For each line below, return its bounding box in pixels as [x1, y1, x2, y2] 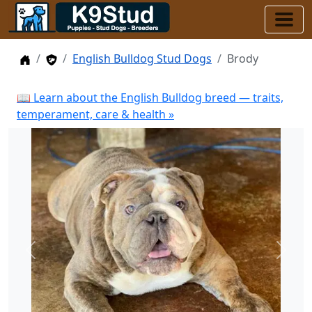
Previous [29, 249, 76, 265]
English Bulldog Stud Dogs [72, 51, 212, 66]
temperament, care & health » [17, 107, 174, 122]
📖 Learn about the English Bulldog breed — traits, [17, 90, 283, 105]
